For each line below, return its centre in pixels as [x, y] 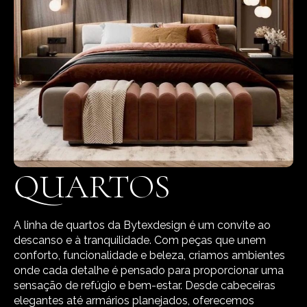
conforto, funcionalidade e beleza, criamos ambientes [149, 255]
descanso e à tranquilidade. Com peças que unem [140, 240]
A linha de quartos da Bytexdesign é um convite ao [142, 225]
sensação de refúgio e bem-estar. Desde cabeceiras [145, 285]
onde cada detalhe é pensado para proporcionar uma [149, 270]
